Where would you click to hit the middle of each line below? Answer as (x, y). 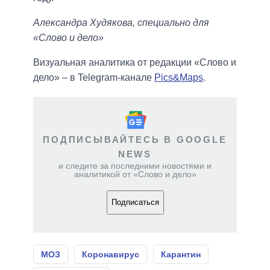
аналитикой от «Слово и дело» (135, 174)
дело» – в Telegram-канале (94, 77)
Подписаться (135, 202)
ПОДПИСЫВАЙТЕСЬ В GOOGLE (135, 139)
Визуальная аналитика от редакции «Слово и (135, 62)
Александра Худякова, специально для (121, 22)
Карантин (181, 254)
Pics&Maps (179, 77)
